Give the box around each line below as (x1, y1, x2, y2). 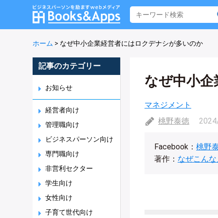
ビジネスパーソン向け (45, 135, 113, 143)
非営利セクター (45, 164, 93, 172)
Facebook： (154, 142, 196, 151)
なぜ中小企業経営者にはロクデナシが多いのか (60, 39, 203, 47)
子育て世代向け (45, 208, 93, 216)
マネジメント (145, 100, 191, 109)
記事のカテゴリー (38, 61, 101, 71)
